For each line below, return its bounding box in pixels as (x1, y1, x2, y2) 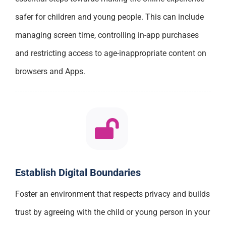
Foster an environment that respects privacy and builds (15, 189, 210, 199)
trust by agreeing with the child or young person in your (15, 207, 210, 217)
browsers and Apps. (15, 66, 85, 76)
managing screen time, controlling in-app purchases (15, 30, 199, 40)
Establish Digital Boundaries (15, 166, 141, 179)
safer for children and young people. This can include (15, 12, 204, 22)
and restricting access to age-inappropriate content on (15, 48, 206, 58)
